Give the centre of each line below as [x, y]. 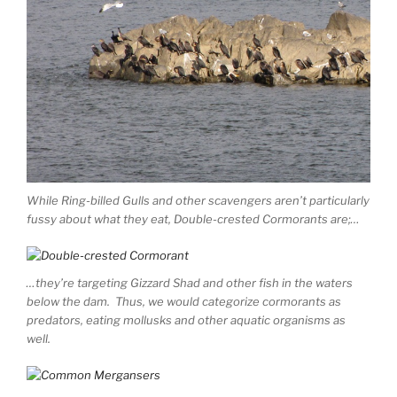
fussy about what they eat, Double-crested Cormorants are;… [193, 219]
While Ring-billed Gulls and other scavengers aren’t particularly [198, 201]
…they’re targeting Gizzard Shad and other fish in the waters [190, 283]
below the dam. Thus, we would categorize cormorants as [184, 302]
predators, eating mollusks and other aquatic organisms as [186, 320]
